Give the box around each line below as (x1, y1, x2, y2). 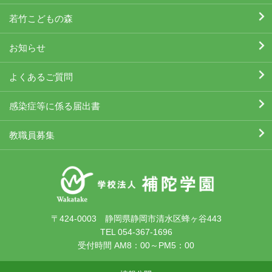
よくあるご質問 (9, 72, 73, 83)
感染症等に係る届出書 (9, 101, 100, 112)
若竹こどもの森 (9, 13, 73, 24)
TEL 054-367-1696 (100, 226, 172, 237)
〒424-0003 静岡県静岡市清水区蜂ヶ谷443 (50, 213, 222, 223)
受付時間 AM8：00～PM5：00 (78, 240, 194, 250)
